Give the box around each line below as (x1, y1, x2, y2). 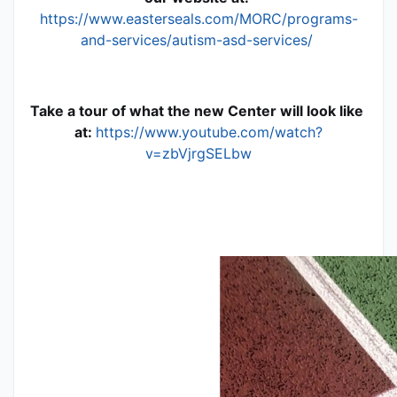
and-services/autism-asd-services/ (80, 30, 313, 49)
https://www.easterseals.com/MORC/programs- (39, 9, 358, 27)
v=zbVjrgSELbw (145, 144, 252, 162)
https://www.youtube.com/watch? (96, 122, 323, 141)
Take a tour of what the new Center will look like (30, 101, 363, 120)
